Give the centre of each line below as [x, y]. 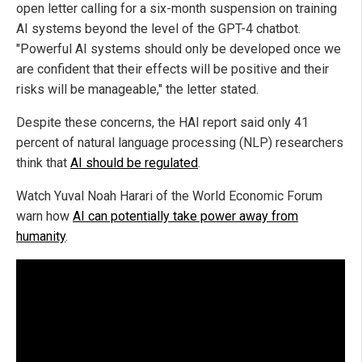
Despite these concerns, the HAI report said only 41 [162, 123]
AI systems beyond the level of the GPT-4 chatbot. [158, 29]
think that [43, 163]
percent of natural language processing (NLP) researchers [180, 143]
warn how [44, 217]
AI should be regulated [134, 163]
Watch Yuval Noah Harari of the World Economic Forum [169, 196]
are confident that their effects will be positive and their [173, 69]
